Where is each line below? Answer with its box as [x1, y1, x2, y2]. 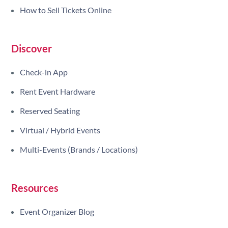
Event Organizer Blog [20, 207, 95, 217]
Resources [11, 182, 59, 194]
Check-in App [20, 67, 68, 77]
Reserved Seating [20, 106, 80, 116]
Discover [11, 42, 52, 55]
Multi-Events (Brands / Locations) [20, 145, 138, 155]
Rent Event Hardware [20, 87, 96, 97]
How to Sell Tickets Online [20, 5, 112, 15]
